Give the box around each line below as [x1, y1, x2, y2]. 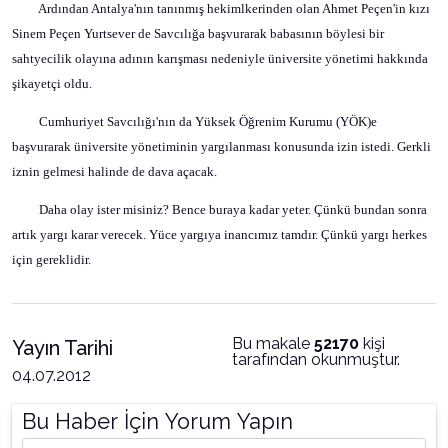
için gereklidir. [12, 252, 91, 268]
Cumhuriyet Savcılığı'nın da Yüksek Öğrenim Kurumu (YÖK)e [39, 113, 377, 129]
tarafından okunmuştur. [232, 350, 400, 370]
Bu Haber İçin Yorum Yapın [22, 409, 293, 435]
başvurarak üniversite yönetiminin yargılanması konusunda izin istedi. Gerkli [12, 138, 431, 154]
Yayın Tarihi [12, 336, 113, 361]
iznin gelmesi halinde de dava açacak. [12, 163, 217, 179]
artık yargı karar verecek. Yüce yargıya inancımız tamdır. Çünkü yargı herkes [12, 227, 427, 243]
